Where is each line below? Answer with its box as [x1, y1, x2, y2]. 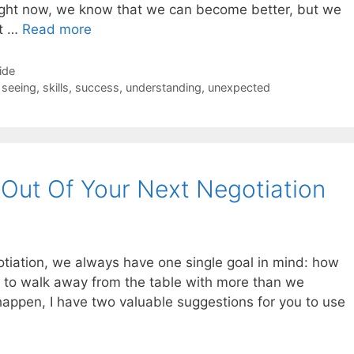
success [74, 81, 119, 95]
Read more [22, 21, 92, 38]
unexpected [207, 81, 270, 95]
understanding [125, 81, 201, 95]
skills [42, 81, 69, 95]
